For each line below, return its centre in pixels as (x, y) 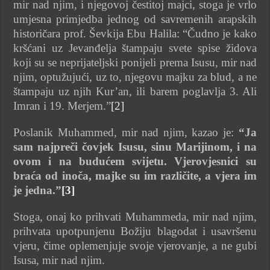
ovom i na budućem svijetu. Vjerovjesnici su (135, 161)
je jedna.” (38, 190)
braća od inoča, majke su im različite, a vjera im (135, 175)
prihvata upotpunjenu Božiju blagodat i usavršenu (135, 231)
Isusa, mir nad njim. (59, 260)
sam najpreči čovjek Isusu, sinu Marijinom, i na (135, 146)
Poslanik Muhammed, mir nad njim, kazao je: (126, 132)
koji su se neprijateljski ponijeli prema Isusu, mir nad (135, 62)
